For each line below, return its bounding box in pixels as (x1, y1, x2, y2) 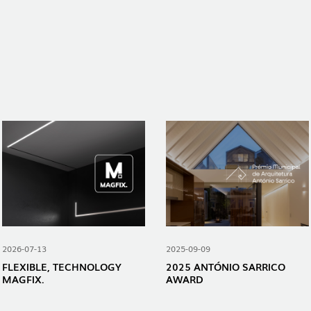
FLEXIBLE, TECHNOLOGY (2, 260, 121, 274)
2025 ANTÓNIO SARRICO (166, 260, 285, 274)
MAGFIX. (2, 272, 44, 287)
